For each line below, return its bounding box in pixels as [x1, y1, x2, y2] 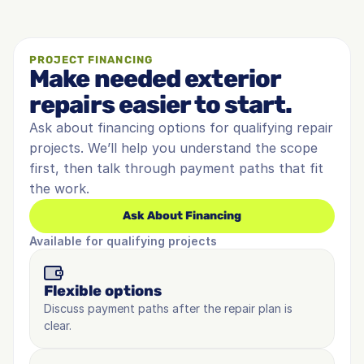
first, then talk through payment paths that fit [29, 160, 323, 176]
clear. [44, 318, 71, 332]
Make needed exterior [29, 64, 281, 93]
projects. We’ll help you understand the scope [29, 140, 318, 156]
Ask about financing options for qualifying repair [29, 119, 333, 136]
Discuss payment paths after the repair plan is [44, 301, 292, 315]
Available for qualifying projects [29, 234, 217, 248]
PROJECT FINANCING [29, 54, 153, 66]
